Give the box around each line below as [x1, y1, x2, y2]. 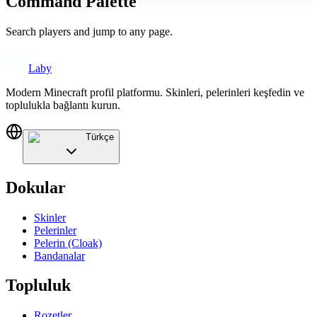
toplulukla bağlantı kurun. [6, 98, 120, 111]
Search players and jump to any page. [6, 25, 173, 38]
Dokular [6, 178, 66, 197]
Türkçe [86, 131, 114, 142]
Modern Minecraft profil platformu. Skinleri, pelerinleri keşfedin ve [6, 86, 304, 98]
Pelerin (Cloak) [34, 236, 102, 249]
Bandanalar [34, 249, 85, 262]
